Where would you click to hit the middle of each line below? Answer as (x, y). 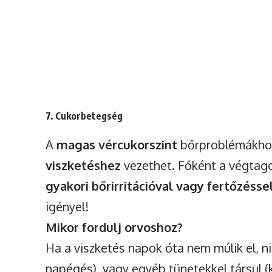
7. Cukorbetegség (84, 116)
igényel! (67, 207)
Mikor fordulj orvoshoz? (114, 227)
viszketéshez (83, 165)
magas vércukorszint (117, 145)
